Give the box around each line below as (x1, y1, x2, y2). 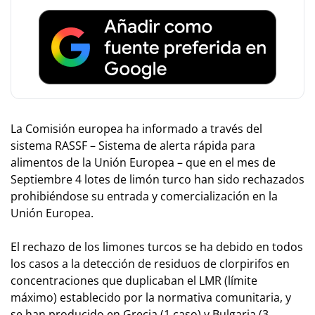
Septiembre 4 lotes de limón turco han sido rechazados (11, 171, 304, 187)
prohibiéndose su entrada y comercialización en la (11, 188, 278, 204)
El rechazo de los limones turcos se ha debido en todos (11, 238, 303, 255)
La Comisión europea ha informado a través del (11, 120, 262, 136)
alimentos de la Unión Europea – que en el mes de (11, 154, 276, 170)
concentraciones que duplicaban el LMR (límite (11, 272, 257, 288)
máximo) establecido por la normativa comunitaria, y (11, 289, 291, 305)
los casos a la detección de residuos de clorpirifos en (11, 255, 290, 271)
